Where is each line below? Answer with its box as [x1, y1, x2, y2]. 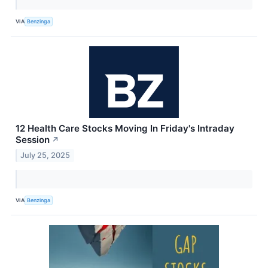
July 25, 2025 [20, 150, 71, 160]
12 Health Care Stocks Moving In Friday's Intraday [16, 122, 234, 134]
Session [16, 133, 50, 145]
